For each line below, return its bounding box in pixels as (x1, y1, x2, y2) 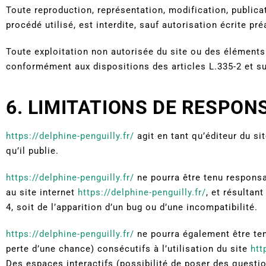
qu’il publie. (6, 145, 59, 156)
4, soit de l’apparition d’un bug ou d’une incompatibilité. (6, 201, 258, 213)
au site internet (6, 186, 78, 198)
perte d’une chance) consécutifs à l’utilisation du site (6, 243, 251, 254)
